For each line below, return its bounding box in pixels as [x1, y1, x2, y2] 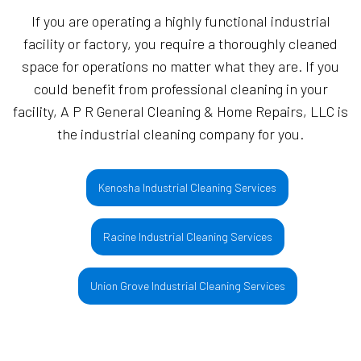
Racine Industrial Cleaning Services [102, 230, 272, 244]
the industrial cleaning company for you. [57, 125, 304, 143]
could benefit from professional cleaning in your [33, 80, 328, 98]
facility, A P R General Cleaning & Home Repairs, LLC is [13, 102, 348, 121]
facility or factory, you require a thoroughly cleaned [23, 35, 338, 53]
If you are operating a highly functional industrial [31, 12, 330, 31]
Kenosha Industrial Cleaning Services [98, 180, 277, 195]
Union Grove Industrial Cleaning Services [89, 279, 285, 293]
